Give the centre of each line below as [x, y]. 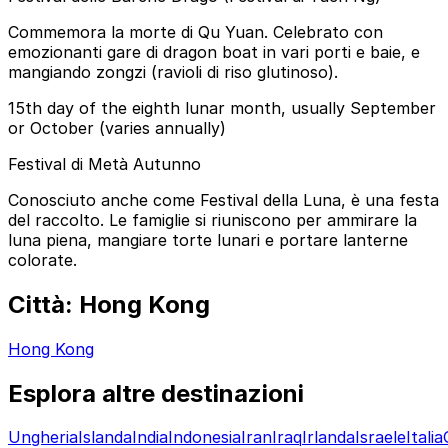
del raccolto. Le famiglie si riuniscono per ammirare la [212, 219]
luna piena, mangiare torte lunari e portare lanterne [208, 239]
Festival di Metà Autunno [104, 163]
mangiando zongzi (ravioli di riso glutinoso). [173, 71]
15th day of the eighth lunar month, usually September [222, 107]
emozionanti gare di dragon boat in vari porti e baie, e [214, 51]
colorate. [42, 259]
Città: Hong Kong [109, 304]
